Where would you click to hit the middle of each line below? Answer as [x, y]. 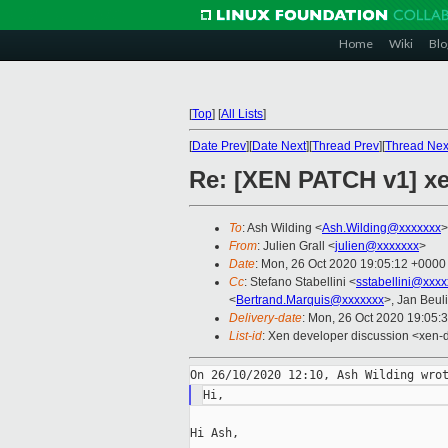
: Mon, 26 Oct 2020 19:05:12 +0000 [350, 264]
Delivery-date [265, 318]
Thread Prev [345, 146]
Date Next [279, 146]
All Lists [242, 114]
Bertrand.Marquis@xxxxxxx [310, 300]
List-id [245, 336]
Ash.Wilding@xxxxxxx [381, 228]
